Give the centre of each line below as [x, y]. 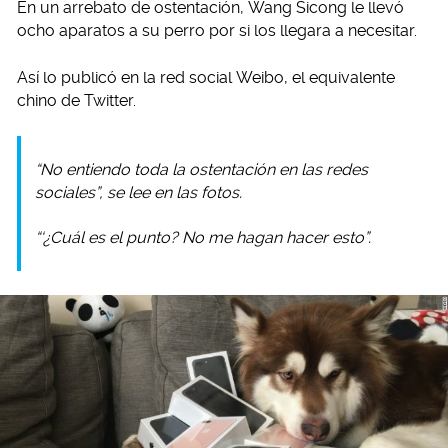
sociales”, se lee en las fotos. [138, 192]
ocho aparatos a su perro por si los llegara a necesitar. [217, 30]
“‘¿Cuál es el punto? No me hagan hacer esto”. [203, 237]
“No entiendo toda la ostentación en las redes [201, 169]
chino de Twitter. [76, 100]
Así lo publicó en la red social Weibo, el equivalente [206, 77]
